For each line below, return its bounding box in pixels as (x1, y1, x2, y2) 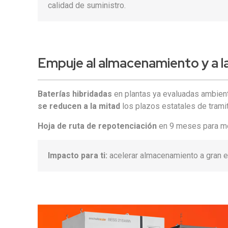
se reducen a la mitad (38, 101, 121, 111)
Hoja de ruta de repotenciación (38, 121, 157, 131)
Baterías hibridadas (38, 89, 112, 99)
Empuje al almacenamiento (38, 54, 199, 72)
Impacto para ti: (48, 151, 108, 160)
